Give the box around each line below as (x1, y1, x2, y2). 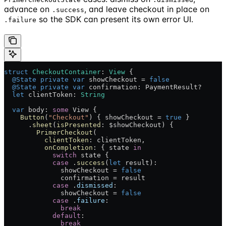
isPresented (56, 121, 101, 129)
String (81, 91, 105, 99)
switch (4, 151, 77, 159)
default (4, 212, 81, 220)
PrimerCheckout (4, 129, 93, 137)
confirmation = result (4, 174, 145, 182)
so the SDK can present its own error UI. (36, 14, 193, 25)
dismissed (77, 182, 113, 190)
